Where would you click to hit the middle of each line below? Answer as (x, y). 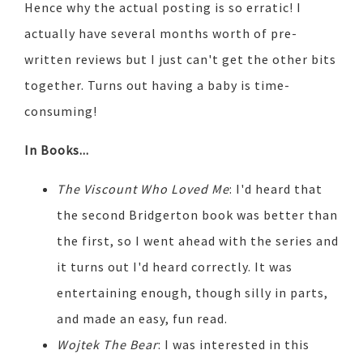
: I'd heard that (276, 188)
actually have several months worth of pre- (161, 33)
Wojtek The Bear (107, 344)
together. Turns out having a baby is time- (157, 85)
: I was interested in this (234, 344)
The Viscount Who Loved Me (143, 188)
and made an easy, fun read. (145, 318)
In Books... (57, 149)
